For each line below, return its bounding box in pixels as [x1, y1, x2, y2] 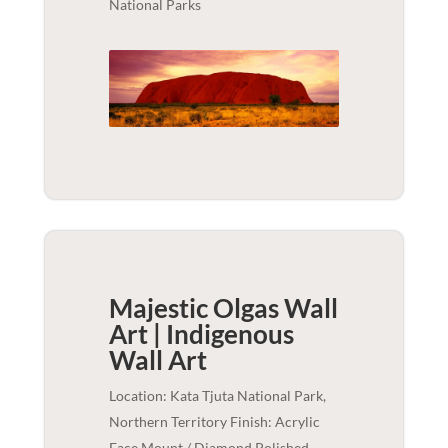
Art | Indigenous [108, 317, 294, 350]
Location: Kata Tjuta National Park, [108, 386, 326, 404]
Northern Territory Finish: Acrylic [108, 412, 320, 430]
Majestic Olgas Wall [108, 291, 338, 324]
